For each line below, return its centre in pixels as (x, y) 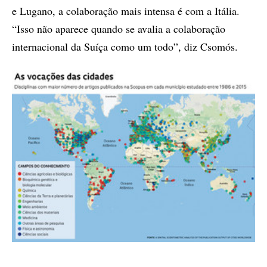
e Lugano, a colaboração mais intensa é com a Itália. (126, 10)
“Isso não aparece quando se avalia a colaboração (119, 28)
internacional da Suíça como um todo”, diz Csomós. (125, 46)
